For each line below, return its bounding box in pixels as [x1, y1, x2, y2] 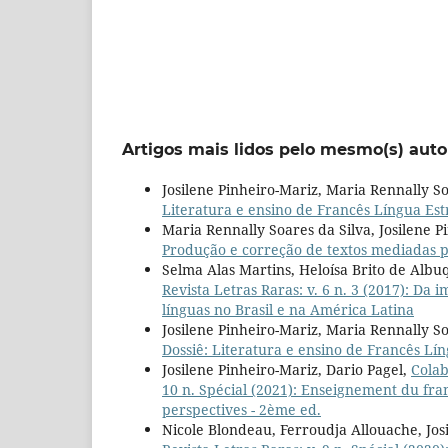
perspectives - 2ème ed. [162, 400, 321, 420]
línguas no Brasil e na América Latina [162, 300, 414, 320]
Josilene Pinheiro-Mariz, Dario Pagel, [162, 360, 411, 380]
